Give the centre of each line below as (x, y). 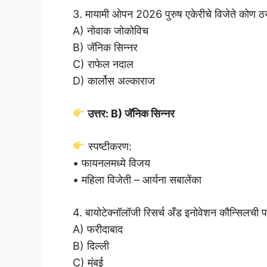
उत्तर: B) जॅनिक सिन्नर (130, 113)
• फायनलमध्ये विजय (111, 163)
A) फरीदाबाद (98, 229)
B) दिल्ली (91, 246)
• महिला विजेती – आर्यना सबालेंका (137, 179)
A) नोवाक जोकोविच (111, 30)
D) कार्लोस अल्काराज (114, 80)
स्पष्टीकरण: (108, 146)
